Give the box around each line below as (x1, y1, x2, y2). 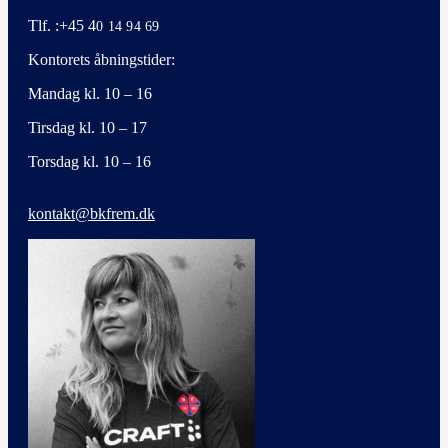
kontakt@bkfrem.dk (28, 205, 155, 223)
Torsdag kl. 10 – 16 (28, 153, 151, 171)
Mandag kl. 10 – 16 (28, 85, 152, 103)
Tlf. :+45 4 (28, 17, 96, 35)
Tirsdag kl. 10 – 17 (28, 119, 147, 137)
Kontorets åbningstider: (28, 51, 175, 69)
